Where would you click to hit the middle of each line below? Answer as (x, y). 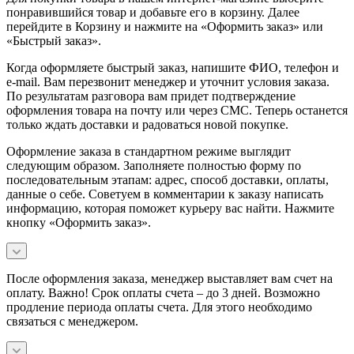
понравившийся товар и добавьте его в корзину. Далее (153, 12)
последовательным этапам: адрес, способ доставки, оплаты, (168, 179)
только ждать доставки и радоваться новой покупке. (147, 124)
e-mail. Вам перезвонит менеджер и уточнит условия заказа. (168, 81)
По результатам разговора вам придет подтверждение (151, 96)
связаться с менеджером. (72, 321)
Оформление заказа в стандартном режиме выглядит (149, 151)
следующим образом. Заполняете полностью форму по (154, 165)
